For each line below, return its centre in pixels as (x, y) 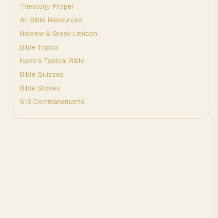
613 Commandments (52, 102)
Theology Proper (47, 6)
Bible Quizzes (42, 74)
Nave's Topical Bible (52, 61)
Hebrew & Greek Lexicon (59, 34)
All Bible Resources (51, 20)
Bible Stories (40, 88)
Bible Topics (39, 47)
